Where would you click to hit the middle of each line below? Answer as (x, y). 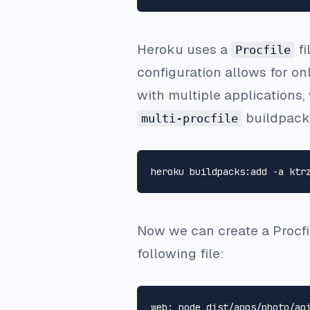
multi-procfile (190, 118)
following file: (180, 253)
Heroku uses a (184, 49)
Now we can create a (205, 230)
